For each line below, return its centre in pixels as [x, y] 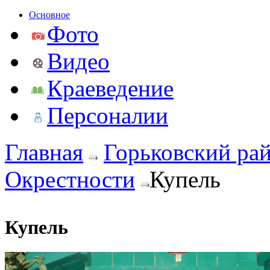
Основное [49, 15]
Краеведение [110, 88]
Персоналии [108, 115]
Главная [44, 152]
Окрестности [70, 179]
